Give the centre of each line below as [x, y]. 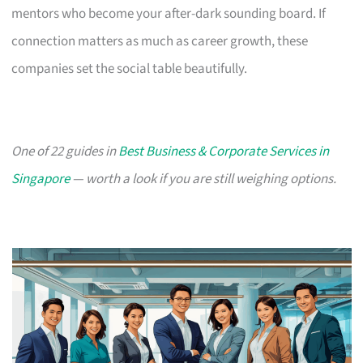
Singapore [41, 179]
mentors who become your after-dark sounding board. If [169, 13]
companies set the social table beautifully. [130, 68]
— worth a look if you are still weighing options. [203, 179]
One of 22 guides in [65, 151]
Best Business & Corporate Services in [224, 151]
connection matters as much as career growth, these [160, 41]
